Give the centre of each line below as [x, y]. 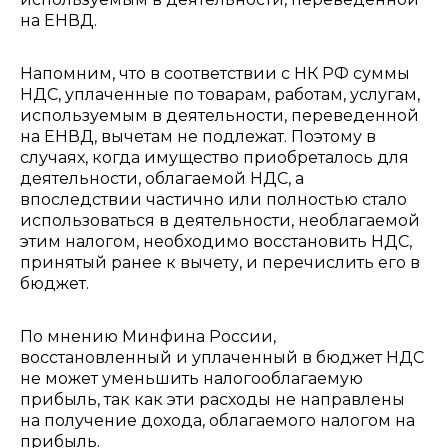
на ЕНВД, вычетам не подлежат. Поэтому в [198, 136]
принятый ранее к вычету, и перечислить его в [220, 262]
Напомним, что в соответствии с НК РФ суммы [215, 73]
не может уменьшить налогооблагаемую [191, 378]
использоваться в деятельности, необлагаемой [220, 220]
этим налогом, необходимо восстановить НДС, [216, 241]
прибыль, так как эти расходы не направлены [212, 399]
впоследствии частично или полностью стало [213, 199]
